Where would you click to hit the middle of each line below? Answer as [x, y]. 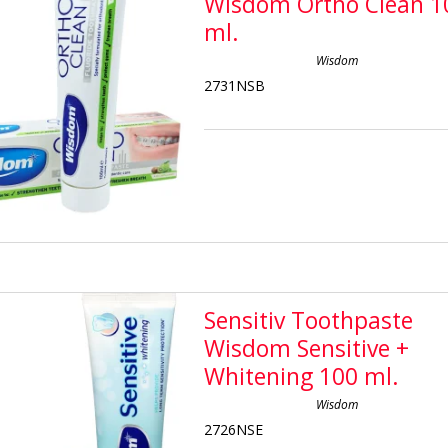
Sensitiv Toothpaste [309, 320]
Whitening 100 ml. [302, 376]
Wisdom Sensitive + [307, 348]
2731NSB [235, 85]
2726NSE [234, 429]
